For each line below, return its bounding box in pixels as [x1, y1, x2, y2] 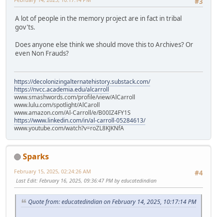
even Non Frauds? [15, 48, 69, 58]
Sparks [23, 151, 49, 162]
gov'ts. [15, 22, 35, 31]
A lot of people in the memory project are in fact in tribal [15, 14, 182, 23]
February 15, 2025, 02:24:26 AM [14, 167, 91, 175]
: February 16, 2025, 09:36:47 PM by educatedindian [36, 176, 156, 184]
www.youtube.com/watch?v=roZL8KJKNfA [14, 124, 124, 132]
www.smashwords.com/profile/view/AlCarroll [14, 93, 135, 101]
